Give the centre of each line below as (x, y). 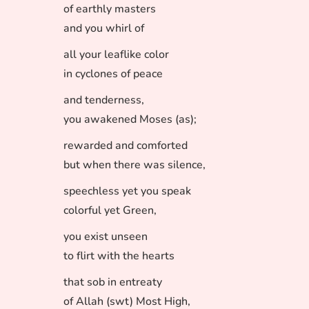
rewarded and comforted (126, 146)
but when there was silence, (134, 165)
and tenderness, (104, 100)
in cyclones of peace (113, 74)
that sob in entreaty (113, 282)
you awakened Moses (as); (130, 119)
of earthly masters (110, 9)
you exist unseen (106, 237)
